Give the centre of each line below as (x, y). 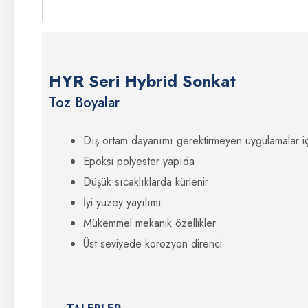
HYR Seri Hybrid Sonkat (142, 81)
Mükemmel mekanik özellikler (150, 223)
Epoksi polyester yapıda (139, 161)
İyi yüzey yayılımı (122, 202)
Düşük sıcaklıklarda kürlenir (146, 182)
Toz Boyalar (84, 103)
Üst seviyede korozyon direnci (153, 244)
